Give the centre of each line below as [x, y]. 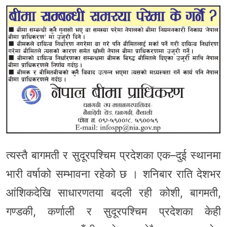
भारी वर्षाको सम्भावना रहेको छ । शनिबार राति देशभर [113, 174]
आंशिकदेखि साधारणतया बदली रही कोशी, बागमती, [113, 193]
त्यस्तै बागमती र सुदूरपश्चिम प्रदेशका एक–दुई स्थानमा [113, 155]
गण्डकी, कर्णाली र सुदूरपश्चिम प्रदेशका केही [113, 212]
